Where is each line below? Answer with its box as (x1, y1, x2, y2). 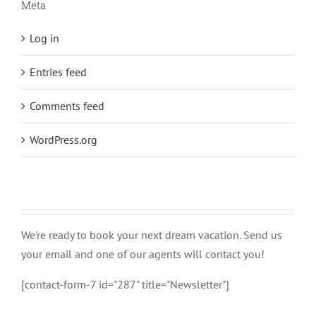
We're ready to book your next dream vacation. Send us (21, 227, 282, 242)
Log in (30, 30, 59, 45)
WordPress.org (30, 132, 97, 147)
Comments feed (30, 98, 104, 113)
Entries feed (30, 64, 87, 79)
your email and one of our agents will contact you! (21, 246, 265, 261)
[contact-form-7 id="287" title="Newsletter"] (21, 276, 229, 291)
